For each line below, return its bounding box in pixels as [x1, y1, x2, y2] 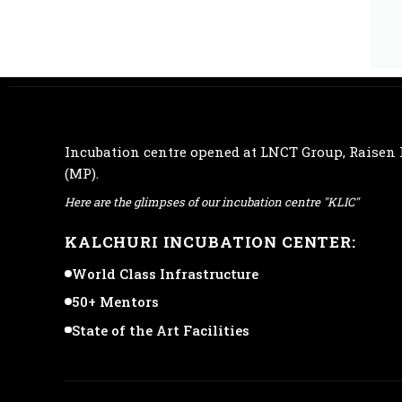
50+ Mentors [71, 293, 159, 311]
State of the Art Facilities [71, 320, 249, 339]
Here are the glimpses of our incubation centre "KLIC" [65, 194, 359, 210]
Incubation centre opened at [65, 142, 260, 161]
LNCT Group [260, 142, 343, 161]
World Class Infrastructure [71, 264, 258, 283]
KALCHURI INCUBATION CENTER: [65, 231, 356, 252]
